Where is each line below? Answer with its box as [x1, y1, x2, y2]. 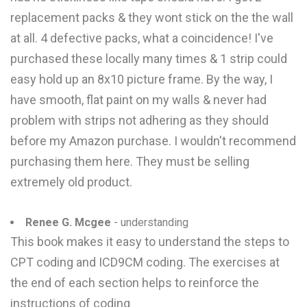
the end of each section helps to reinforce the [10, 275, 259, 290]
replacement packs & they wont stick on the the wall [10, 10, 293, 25]
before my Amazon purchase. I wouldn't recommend [10, 134, 296, 148]
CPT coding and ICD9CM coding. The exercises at [10, 255, 280, 269]
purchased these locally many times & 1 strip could [10, 51, 287, 66]
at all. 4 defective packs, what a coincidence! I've [10, 31, 273, 45]
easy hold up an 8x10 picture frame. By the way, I [10, 72, 273, 86]
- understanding [111, 216, 188, 229]
